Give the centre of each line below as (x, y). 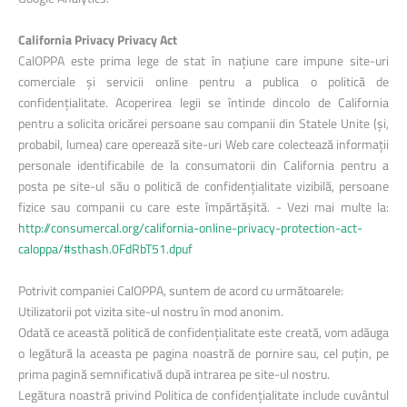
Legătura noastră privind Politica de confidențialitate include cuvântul (203, 395)
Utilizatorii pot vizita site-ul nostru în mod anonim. (151, 311)
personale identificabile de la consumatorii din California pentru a (203, 165)
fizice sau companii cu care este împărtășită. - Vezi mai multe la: (203, 207)
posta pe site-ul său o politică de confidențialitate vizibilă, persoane (203, 186)
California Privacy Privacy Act (98, 40)
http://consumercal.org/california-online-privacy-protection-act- (190, 228)
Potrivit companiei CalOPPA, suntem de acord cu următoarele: (181, 290)
